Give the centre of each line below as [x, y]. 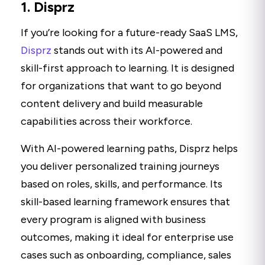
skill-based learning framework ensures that [125, 202]
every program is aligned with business [113, 220]
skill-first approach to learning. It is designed [127, 68]
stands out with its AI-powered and [137, 51]
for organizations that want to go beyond [121, 86]
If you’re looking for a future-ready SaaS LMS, [129, 33]
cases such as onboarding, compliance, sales [126, 255]
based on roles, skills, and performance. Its [122, 184]
